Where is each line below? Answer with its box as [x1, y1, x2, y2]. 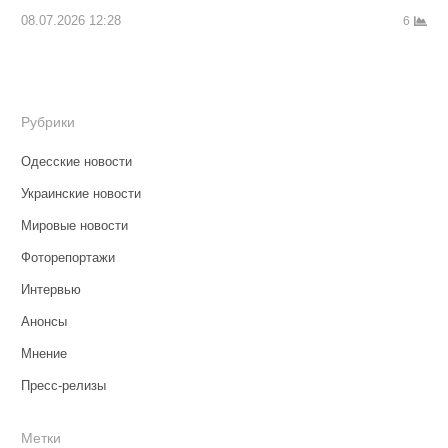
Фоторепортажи [20, 249, 115, 265]
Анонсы [20, 313, 67, 329]
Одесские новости [20, 153, 132, 169]
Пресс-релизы [20, 377, 106, 393]
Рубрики [20, 113, 75, 130]
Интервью [20, 281, 81, 297]
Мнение [20, 345, 67, 361]
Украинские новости [20, 185, 141, 201]
